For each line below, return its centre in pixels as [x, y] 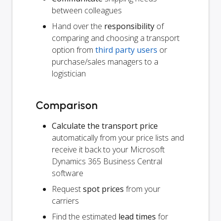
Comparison [67, 105]
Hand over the [78, 26]
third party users [126, 50]
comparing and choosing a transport [116, 38]
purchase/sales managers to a [105, 61]
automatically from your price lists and [118, 137]
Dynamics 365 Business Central [107, 161]
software [68, 173]
